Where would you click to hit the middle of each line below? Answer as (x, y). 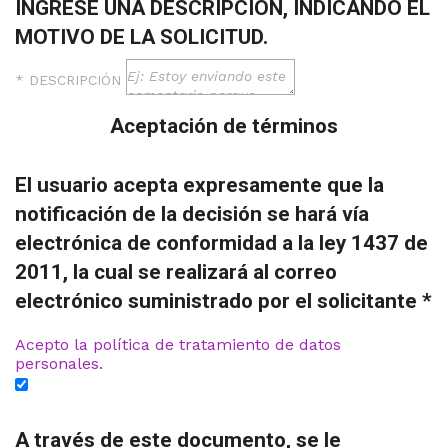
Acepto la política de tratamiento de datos (178, 345)
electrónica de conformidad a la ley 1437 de (221, 243)
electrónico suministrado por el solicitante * (223, 301)
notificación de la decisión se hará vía (192, 214)
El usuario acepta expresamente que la (199, 185)
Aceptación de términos (224, 126)
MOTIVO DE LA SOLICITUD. (141, 37)
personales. (59, 364)
